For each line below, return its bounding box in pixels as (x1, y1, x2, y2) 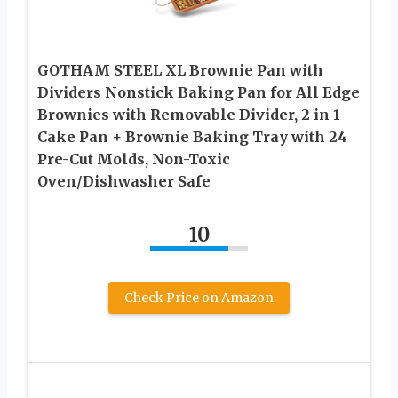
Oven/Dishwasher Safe (37, 171, 211, 190)
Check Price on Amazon (124, 289, 274, 306)
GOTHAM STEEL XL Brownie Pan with (37, 60, 323, 79)
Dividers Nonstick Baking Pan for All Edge (37, 83, 360, 101)
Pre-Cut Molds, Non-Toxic (37, 149, 230, 168)
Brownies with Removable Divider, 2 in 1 (37, 105, 340, 123)
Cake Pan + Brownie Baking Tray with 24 (37, 127, 347, 146)
